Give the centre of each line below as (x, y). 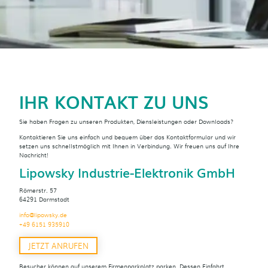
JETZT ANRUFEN (58, 245)
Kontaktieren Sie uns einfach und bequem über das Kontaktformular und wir (127, 136)
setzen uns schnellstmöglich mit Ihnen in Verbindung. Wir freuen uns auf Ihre (129, 145)
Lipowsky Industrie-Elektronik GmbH (127, 172)
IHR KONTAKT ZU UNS (114, 102)
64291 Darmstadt (44, 199)
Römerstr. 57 (38, 190)
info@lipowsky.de (43, 214)
